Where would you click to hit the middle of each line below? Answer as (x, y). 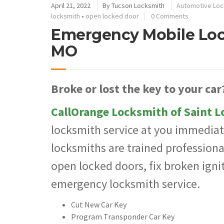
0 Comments (170, 16)
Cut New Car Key (99, 204)
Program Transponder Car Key (123, 216)
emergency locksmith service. (125, 184)
